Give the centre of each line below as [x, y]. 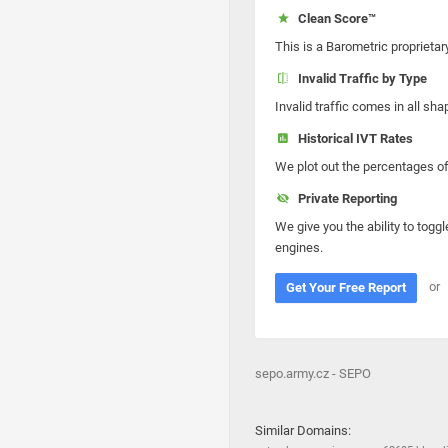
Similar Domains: [303, 430]
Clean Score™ [333, 18]
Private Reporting [344, 198]
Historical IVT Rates [352, 138]
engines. [299, 247]
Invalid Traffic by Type [359, 78]
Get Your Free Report [346, 287]
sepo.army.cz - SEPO [313, 373]
